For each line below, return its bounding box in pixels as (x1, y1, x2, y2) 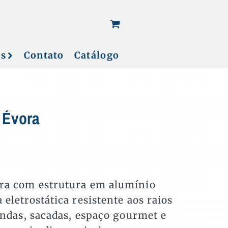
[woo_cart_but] (120, 17, 183, 30)
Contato (23, 49, 64, 61)
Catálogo (74, 49, 120, 61)
